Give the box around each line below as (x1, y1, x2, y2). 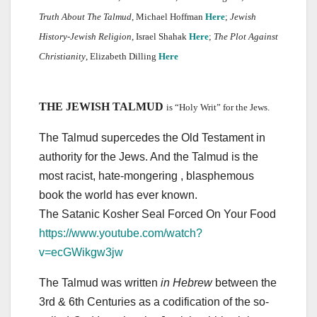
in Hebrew (161, 277, 215, 289)
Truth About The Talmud (39, 11, 132, 23)
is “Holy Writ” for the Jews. (166, 102, 270, 113)
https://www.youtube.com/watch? (39, 227, 202, 240)
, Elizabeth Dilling (86, 51, 158, 62)
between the (215, 277, 277, 289)
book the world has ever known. (39, 189, 197, 202)
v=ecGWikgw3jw (39, 246, 123, 259)
